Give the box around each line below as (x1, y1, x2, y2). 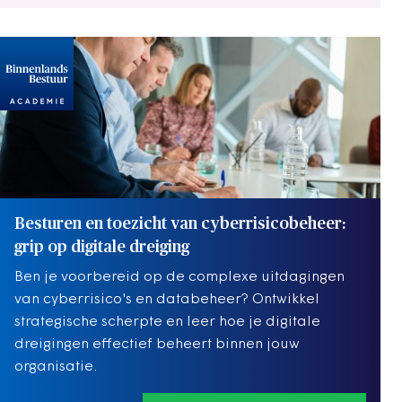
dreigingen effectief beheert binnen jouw (14, 336, 300, 352)
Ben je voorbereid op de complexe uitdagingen (14, 269, 345, 284)
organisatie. (14, 359, 97, 374)
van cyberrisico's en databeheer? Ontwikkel (14, 292, 319, 307)
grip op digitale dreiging (14, 239, 189, 256)
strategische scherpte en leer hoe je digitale (14, 314, 320, 329)
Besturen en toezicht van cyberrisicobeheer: (14, 215, 345, 232)
